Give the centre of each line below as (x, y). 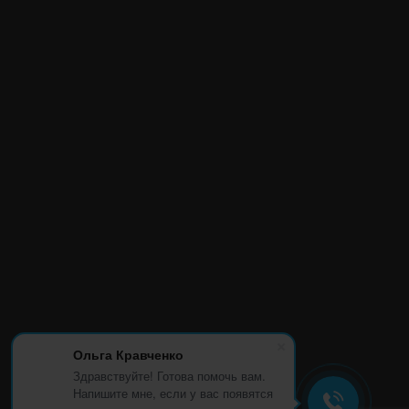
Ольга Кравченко (128, 354)
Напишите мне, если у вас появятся (173, 393)
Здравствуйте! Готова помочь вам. (169, 376)
